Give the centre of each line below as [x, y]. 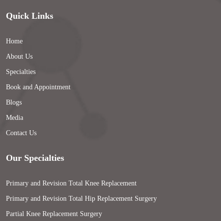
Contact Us [21, 133]
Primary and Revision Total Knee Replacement [71, 183]
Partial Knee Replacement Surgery [54, 214]
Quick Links [30, 16]
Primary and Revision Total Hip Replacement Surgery [81, 198]
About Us [19, 56]
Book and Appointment [38, 87]
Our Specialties [35, 158]
